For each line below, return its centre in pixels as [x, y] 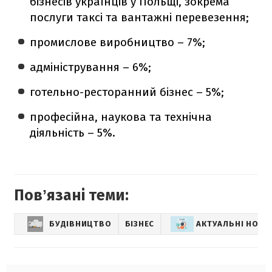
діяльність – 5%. [73, 132]
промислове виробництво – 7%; [118, 42]
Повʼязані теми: [71, 195]
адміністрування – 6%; [91, 67]
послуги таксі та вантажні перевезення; [140, 17]
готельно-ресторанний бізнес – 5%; [127, 92]
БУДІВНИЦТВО [80, 224]
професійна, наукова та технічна [121, 117]
